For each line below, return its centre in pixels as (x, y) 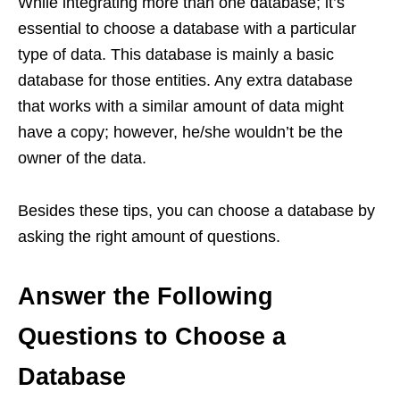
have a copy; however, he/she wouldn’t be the (180, 132)
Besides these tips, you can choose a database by (196, 211)
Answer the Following (146, 296)
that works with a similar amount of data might (181, 106)
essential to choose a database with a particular (187, 29)
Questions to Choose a (152, 337)
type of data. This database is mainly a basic (176, 54)
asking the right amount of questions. (149, 237)
